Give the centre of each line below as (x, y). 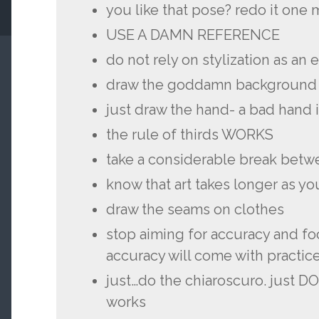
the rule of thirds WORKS (189, 134)
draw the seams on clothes (195, 209)
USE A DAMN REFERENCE (193, 35)
